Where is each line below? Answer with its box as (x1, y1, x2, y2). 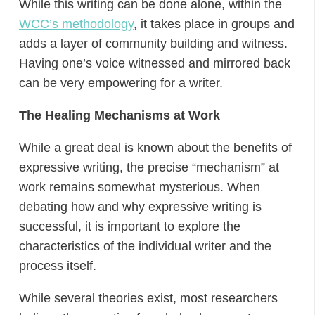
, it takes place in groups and (134, 16, 295, 31)
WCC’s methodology (19, 16, 134, 31)
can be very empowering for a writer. (19, 75, 223, 90)
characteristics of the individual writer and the (19, 238, 271, 253)
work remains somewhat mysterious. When (19, 179, 260, 194)
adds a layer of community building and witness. (19, 36, 288, 51)
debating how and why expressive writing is (19, 199, 262, 214)
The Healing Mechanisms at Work (19, 108, 220, 122)
